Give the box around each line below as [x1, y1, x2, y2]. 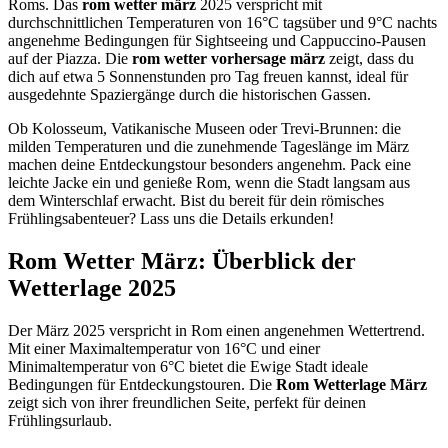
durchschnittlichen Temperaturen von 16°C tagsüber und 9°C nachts [8, 13, 437, 31]
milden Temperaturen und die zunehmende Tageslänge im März [8, 137, 409, 155]
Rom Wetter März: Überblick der [8, 247, 356, 274]
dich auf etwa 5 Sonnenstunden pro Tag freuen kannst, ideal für [8, 67, 408, 85]
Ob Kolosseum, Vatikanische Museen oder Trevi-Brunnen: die [8, 119, 401, 137]
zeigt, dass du [325, 49, 414, 67]
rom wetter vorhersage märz [132, 49, 325, 67]
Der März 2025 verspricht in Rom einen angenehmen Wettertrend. [8, 321, 425, 339]
